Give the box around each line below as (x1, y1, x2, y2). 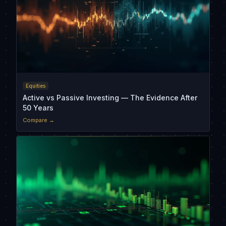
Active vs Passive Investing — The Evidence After (23, 93, 197, 102)
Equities (26, 83, 45, 89)
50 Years (23, 103, 53, 112)
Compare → (23, 117, 54, 124)
